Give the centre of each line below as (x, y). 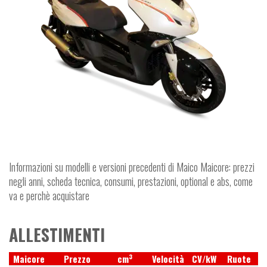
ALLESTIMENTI (57, 234)
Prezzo (77, 258)
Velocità (168, 258)
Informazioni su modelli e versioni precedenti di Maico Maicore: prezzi (132, 167)
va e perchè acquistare (49, 195)
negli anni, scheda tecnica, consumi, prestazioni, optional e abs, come (131, 181)
